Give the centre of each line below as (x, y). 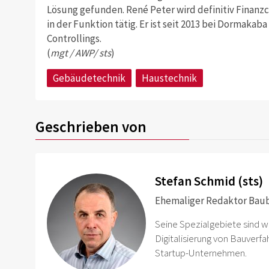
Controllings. (74, 38)
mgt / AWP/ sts (80, 53)
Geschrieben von (91, 126)
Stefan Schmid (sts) (209, 181)
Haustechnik (169, 78)
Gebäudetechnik (89, 78)
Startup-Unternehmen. (201, 252)
